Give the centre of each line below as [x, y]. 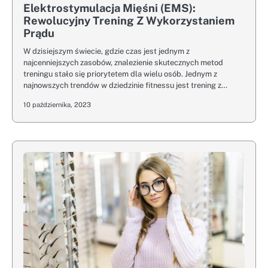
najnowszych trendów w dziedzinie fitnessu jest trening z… [125, 86]
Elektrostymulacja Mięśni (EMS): [109, 8]
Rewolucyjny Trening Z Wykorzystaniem [129, 21]
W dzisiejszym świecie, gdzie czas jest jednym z [106, 51]
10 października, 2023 [57, 105]
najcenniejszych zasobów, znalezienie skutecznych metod [123, 63]
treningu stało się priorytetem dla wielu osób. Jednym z [120, 74]
